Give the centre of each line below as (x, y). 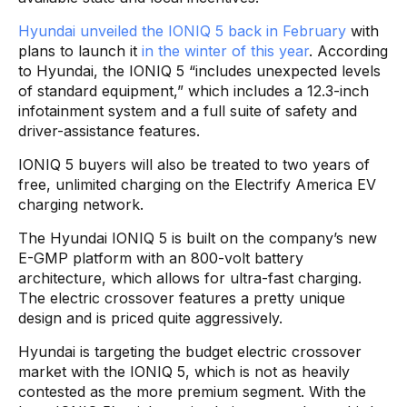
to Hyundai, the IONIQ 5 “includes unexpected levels (199, 70)
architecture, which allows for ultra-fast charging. (190, 278)
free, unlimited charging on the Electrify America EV (197, 184)
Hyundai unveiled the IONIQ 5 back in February (182, 30)
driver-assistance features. (109, 130)
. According (348, 50)
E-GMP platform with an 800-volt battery (161, 258)
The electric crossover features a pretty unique (182, 298)
